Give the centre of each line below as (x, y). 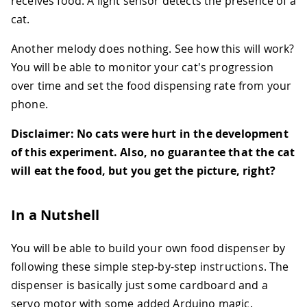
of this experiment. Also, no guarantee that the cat (153, 152)
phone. (29, 105)
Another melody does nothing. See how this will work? (153, 49)
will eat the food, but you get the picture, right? (144, 171)
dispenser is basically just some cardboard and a (139, 285)
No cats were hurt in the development (182, 134)
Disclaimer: (42, 134)
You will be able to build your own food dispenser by (148, 248)
